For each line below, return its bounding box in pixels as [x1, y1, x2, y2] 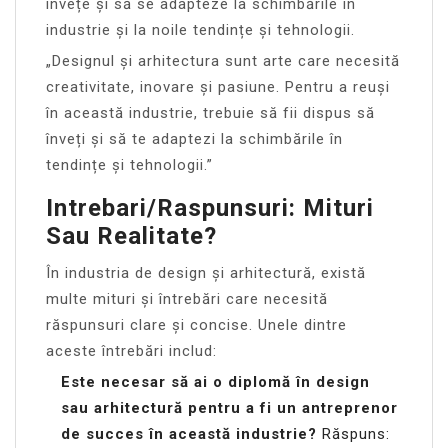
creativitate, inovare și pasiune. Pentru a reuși [46, 77, 390, 96]
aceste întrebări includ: [46, 341, 217, 360]
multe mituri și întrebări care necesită [46, 289, 328, 308]
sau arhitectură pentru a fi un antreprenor [61, 398, 398, 417]
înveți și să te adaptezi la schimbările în [46, 129, 343, 148]
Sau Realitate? [46, 221, 217, 250]
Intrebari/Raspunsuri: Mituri [46, 193, 374, 222]
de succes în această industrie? [61, 424, 317, 443]
